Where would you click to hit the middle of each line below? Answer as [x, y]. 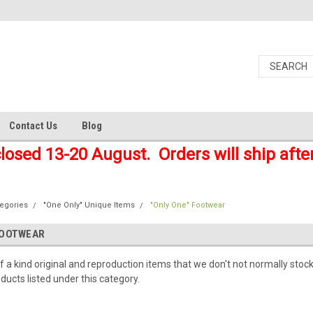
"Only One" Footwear [188, 205]
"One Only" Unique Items [89, 205]
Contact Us [33, 126]
